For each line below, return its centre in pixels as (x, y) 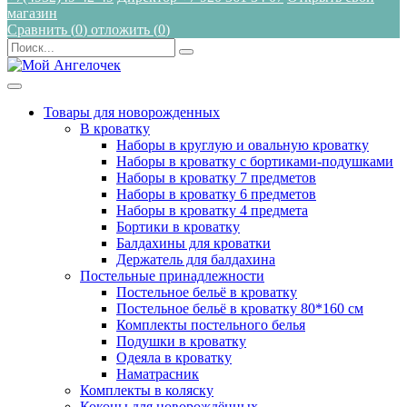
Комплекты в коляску (147, 390)
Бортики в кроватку (178, 227)
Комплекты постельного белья (211, 325)
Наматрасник (158, 374)
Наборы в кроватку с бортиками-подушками (255, 161)
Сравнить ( (41, 30)
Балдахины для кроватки (194, 243)
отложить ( (124, 30)
